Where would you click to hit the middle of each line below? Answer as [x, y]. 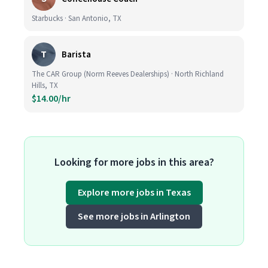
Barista [76, 54]
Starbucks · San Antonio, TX [77, 19]
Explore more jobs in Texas [134, 193]
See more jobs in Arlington [134, 217]
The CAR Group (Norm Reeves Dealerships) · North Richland [128, 74]
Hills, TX [45, 86]
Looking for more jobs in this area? [134, 162]
